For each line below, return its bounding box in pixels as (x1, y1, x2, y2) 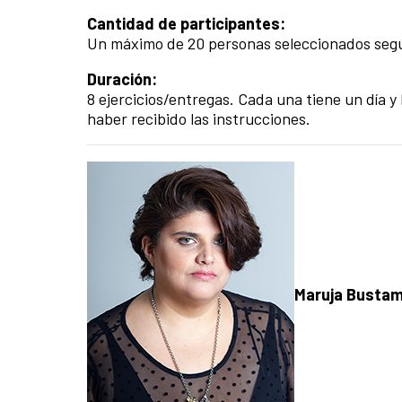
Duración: (87, 68, 157, 89)
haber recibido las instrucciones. (87, 108, 310, 128)
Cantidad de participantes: (87, 13, 285, 33)
